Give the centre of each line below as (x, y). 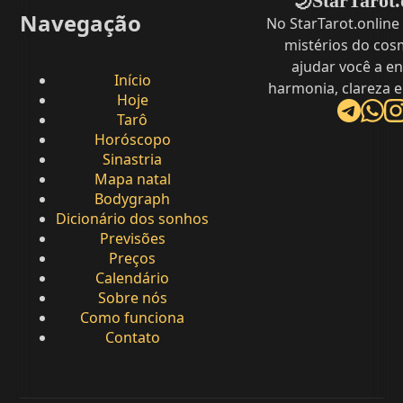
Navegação (81, 23)
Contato (132, 338)
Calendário (132, 278)
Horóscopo (132, 140)
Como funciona (132, 318)
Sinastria (132, 160)
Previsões (132, 239)
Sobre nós (132, 298)
